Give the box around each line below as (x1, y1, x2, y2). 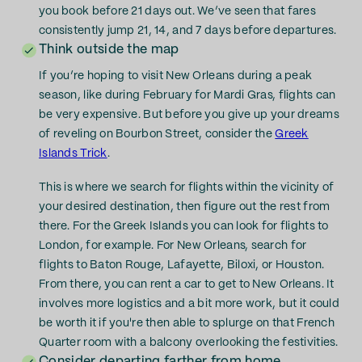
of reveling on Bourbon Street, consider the (39, 128, 276, 140)
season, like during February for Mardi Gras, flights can (39, 90, 336, 101)
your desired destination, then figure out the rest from (39, 201, 330, 213)
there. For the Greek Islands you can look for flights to (39, 221, 329, 232)
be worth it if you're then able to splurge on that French (39, 318, 335, 329)
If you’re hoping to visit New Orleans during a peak (39, 70, 313, 82)
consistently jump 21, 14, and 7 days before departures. (39, 25, 337, 36)
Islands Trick (39, 148, 107, 159)
